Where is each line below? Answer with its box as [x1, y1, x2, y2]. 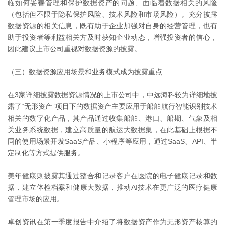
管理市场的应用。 [8, 195, 64, 203]
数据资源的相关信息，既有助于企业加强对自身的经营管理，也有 [8, 22, 217, 30]
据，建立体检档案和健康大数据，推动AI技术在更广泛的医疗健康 [8, 183, 217, 192]
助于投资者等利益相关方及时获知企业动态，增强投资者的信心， [8, 33, 217, 42]
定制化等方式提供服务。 [8, 149, 85, 157]
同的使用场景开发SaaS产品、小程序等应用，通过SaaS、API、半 [8, 137, 217, 146]
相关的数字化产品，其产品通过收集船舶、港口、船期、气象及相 [8, 114, 217, 123]
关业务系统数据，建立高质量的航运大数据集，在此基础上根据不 [8, 126, 217, 134]
